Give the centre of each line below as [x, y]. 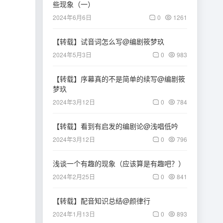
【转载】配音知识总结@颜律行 [102, 201]
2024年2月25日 [74, 176]
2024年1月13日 [74, 214]
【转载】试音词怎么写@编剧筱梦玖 [109, 41]
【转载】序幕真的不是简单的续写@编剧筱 [119, 79]
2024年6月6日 [72, 17]
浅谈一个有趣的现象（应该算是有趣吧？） [119, 163]
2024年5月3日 [72, 55]
